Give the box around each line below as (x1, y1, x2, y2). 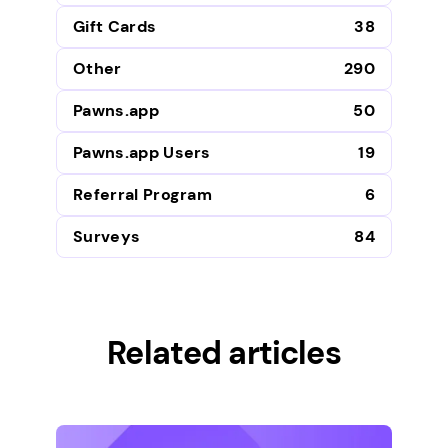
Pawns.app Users (73, 141, 211, 163)
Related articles (107, 332, 341, 375)
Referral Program (73, 183, 213, 205)
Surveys (73, 225, 141, 247)
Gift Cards (73, 15, 157, 37)
